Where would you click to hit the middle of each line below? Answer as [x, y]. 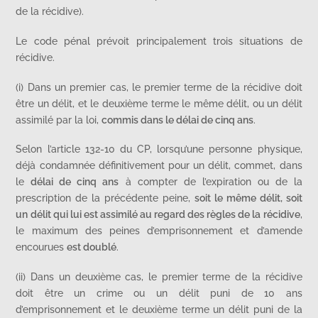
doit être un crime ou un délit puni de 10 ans [159, 292]
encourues [42, 247]
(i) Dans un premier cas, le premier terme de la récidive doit [159, 87]
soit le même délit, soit [248, 198]
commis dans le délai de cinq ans [178, 119]
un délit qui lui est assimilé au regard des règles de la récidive [158, 214]
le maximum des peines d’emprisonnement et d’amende [159, 231]
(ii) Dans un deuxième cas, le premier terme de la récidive [159, 276]
